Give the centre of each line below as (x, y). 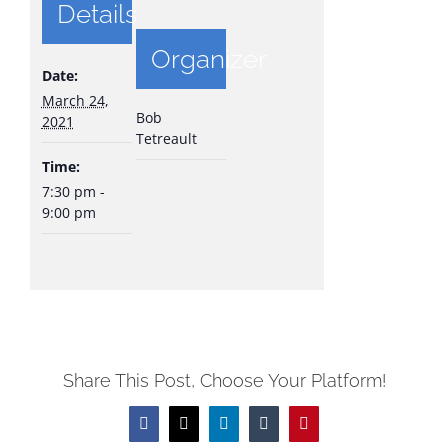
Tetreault (166, 138)
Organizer (208, 58)
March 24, (75, 100)
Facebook (173, 430)
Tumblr (285, 430)
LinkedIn (251, 430)
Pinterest (329, 430)
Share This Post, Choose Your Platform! (224, 380)
